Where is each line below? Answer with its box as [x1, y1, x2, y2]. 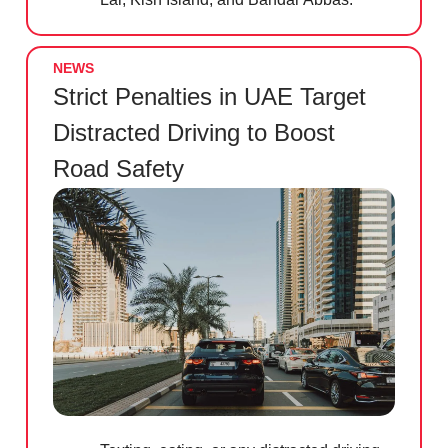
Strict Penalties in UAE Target [53, 83, 366, 111]
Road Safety [53, 155, 184, 183]
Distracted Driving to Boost [53, 119, 335, 147]
